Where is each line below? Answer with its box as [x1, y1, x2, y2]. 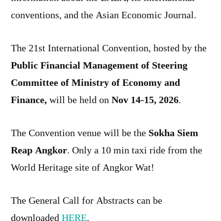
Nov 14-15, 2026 [111, 94, 179, 106]
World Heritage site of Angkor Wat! [11, 161, 154, 174]
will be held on [49, 94, 111, 106]
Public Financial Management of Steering [11, 59, 187, 72]
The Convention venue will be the [11, 127, 146, 139]
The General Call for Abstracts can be [11, 194, 162, 207]
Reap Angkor [11, 144, 67, 156]
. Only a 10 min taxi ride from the [67, 144, 202, 156]
